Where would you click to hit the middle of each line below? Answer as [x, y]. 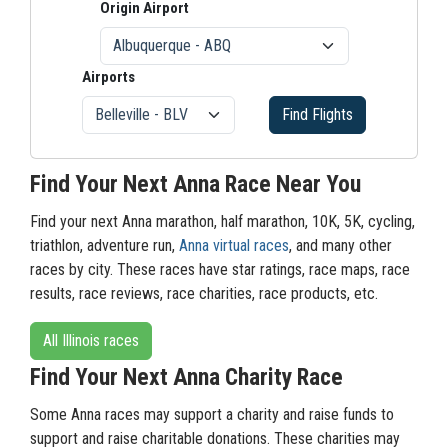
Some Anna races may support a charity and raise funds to [212, 414]
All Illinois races [91, 340]
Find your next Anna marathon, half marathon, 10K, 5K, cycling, [222, 221]
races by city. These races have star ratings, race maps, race [220, 269]
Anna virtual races [234, 245]
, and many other [340, 245]
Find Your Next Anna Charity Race [186, 377]
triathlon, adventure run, [104, 245]
